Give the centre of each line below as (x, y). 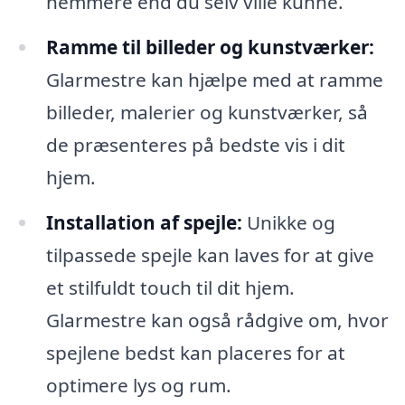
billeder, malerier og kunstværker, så (207, 113)
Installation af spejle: (144, 223)
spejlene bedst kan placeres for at (195, 353)
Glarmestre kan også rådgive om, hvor (217, 320)
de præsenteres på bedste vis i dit (195, 145)
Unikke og (288, 223)
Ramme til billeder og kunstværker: (210, 47)
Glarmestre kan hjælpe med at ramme (214, 80)
